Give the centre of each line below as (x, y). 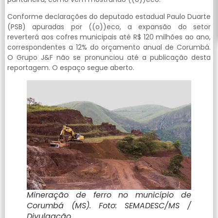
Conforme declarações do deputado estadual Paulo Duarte (109, 17)
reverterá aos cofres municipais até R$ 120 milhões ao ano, (109, 37)
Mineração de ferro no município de (109, 195)
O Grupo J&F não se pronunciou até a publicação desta (109, 58)
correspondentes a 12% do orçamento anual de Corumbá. (109, 47)
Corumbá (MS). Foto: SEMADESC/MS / (109, 205)
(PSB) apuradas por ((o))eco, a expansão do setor (109, 27)
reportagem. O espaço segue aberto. (71, 68)
